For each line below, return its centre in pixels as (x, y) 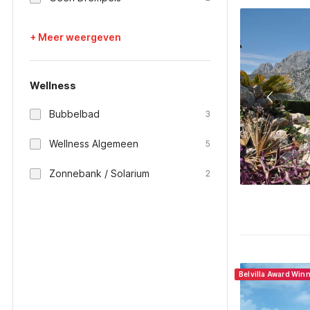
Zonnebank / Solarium (99, 173)
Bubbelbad (74, 114)
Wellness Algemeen (94, 144)
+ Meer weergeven (75, 37)
